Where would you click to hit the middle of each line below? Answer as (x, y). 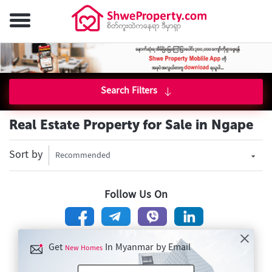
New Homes (84, 249)
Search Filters (129, 91)
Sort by (26, 155)
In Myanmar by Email (147, 248)
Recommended (83, 156)
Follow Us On (136, 195)
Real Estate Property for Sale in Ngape (131, 125)
